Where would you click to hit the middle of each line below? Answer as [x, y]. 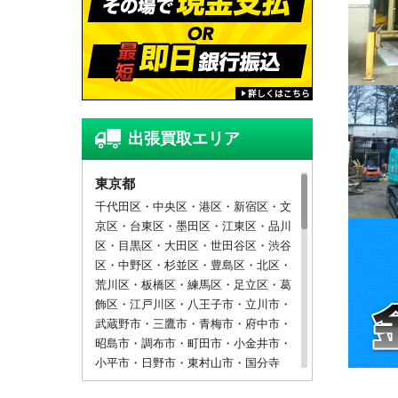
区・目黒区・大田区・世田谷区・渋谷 [193, 246]
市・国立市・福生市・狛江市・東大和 [193, 382]
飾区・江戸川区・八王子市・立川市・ [193, 304]
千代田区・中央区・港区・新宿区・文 [193, 207]
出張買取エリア [184, 139]
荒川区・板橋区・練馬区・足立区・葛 [193, 285]
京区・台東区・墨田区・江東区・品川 [193, 226]
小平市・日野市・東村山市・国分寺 [187, 363]
